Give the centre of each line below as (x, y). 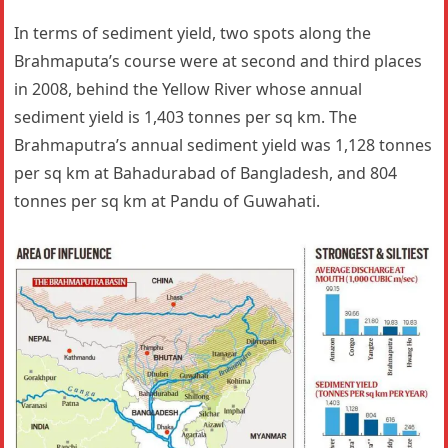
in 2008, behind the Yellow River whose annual (188, 89)
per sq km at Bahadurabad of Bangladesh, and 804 (206, 173)
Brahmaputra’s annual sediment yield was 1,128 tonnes (223, 145)
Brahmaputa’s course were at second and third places (218, 61)
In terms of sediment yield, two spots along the (193, 33)
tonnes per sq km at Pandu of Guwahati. (167, 201)
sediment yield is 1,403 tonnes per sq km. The (186, 117)
